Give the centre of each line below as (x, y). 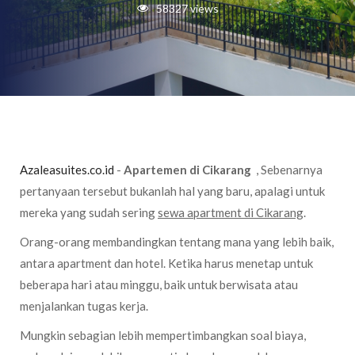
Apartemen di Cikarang (189, 170)
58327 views (186, 8)
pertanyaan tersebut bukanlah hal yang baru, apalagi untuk (172, 191)
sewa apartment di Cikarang (231, 212)
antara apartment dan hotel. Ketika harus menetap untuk (166, 263)
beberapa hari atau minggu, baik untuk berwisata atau (159, 284)
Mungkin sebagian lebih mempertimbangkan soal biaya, (163, 335)
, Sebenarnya (288, 170)
